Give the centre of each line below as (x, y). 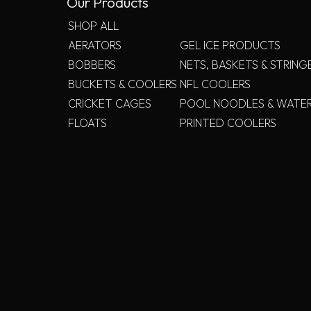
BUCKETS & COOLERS (123, 84)
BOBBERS (92, 65)
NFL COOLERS (215, 84)
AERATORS (95, 45)
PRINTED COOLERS (228, 123)
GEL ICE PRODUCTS (230, 45)
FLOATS (87, 123)
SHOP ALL (93, 26)
